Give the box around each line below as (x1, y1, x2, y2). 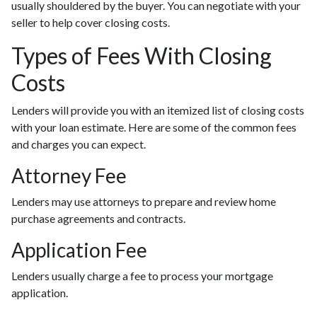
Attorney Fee (11, 163, 127, 188)
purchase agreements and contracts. (11, 212, 188, 226)
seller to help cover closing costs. (11, 16, 170, 30)
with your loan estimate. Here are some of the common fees (11, 120, 296, 134)
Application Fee (11, 238, 147, 263)
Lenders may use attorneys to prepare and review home (11, 195, 276, 209)
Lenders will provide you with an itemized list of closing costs (11, 103, 304, 117)
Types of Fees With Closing (11, 42, 272, 70)
